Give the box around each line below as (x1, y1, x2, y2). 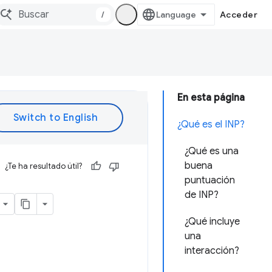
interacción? (185, 245, 239, 257)
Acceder (219, 9, 257, 20)
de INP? (185, 189, 219, 201)
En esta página (177, 92, 245, 104)
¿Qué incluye (185, 216, 240, 228)
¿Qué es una (185, 145, 239, 157)
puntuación (185, 174, 235, 186)
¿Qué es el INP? (177, 118, 245, 131)
